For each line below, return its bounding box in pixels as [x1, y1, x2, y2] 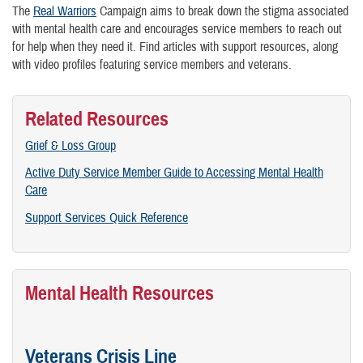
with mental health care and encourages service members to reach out [12, 21, 342, 37]
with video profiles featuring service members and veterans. [12, 57, 292, 73]
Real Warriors [33, 3, 96, 19]
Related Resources [25, 107, 169, 132]
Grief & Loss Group [25, 138, 116, 155]
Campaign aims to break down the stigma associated [96, 3, 348, 19]
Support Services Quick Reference [25, 209, 188, 226]
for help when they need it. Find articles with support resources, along [12, 39, 338, 55]
